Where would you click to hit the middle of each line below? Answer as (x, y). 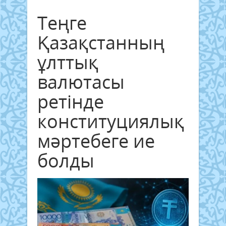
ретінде (71, 101)
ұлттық (68, 62)
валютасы (81, 82)
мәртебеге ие (96, 141)
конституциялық (111, 121)
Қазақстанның (101, 42)
